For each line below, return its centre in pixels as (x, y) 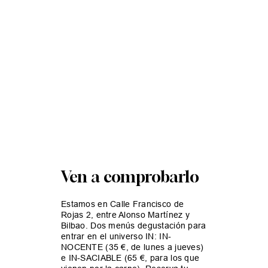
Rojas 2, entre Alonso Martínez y (125, 215)
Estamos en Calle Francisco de (123, 204)
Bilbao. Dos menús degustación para (134, 226)
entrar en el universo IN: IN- (116, 237)
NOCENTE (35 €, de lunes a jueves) (133, 247)
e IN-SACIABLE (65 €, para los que (130, 258)
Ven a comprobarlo (130, 177)
